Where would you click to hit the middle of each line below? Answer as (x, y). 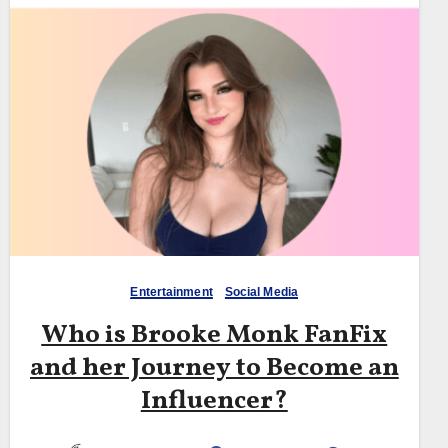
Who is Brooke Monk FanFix (214, 334)
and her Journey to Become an (214, 367)
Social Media (261, 291)
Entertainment (171, 291)
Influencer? (214, 400)
